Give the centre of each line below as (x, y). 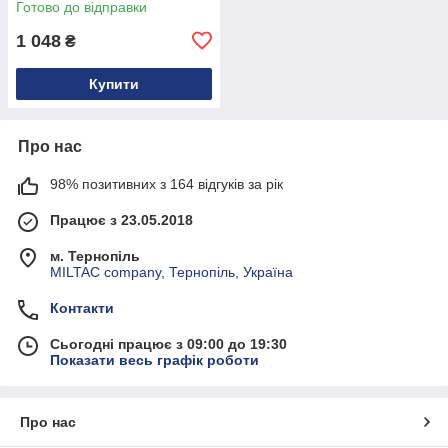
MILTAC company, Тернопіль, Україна (171, 271)
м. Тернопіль (95, 255)
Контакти (82, 307)
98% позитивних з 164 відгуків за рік (166, 183)
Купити (114, 83)
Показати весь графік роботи (154, 359)
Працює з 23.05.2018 (121, 219)
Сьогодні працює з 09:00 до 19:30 (168, 343)
